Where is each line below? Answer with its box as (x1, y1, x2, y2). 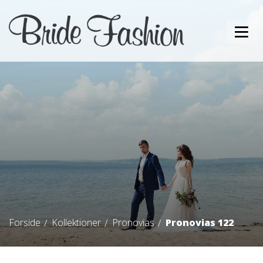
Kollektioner (52, 216, 101, 229)
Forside (9, 216, 41, 229)
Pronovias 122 (166, 216, 234, 229)
